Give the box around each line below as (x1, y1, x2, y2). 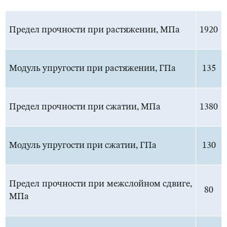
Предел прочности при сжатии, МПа (9, 102, 161, 112)
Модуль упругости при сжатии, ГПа (9, 141, 157, 150)
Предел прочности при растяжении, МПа (9, 25, 180, 35)
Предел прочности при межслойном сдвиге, (9, 179, 192, 189)
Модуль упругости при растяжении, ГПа (9, 64, 176, 73)
